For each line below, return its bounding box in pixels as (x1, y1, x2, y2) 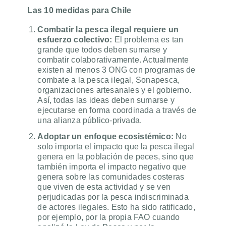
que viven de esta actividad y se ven (37, 183, 171, 192)
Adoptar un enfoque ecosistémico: (37, 132, 176, 141)
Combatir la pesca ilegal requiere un (37, 25, 179, 34)
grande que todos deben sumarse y (37, 45, 167, 54)
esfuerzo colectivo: (37, 35, 115, 44)
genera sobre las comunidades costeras (37, 173, 185, 182)
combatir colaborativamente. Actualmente (37, 55, 189, 65)
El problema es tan (114, 35, 184, 44)
